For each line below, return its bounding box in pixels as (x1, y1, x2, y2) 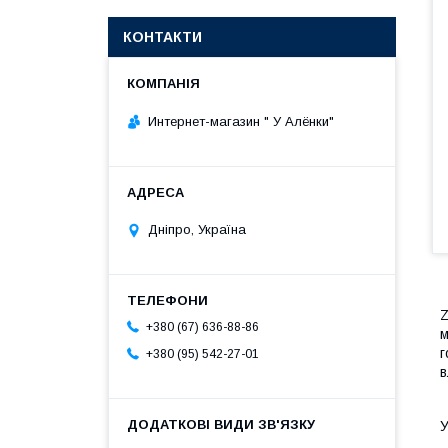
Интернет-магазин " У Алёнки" (148, 113, 334, 129)
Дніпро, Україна (148, 222, 246, 238)
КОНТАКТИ (123, 29, 202, 45)
